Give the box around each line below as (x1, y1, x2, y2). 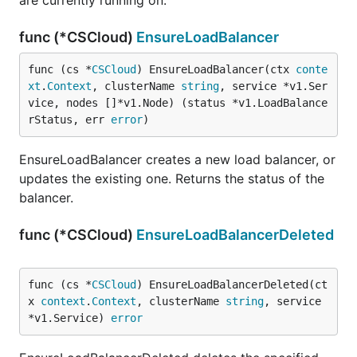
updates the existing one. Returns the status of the (19, 171, 324, 186)
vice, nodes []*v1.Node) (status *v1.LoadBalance (28, 96, 328, 109)
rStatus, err (28, 113, 111, 126)
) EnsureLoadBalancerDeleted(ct (136, 278, 328, 291)
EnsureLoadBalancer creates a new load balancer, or (19, 151, 335, 167)
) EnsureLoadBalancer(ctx (136, 63, 296, 76)
